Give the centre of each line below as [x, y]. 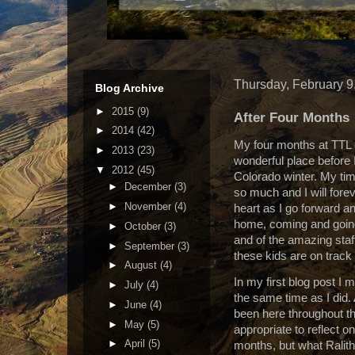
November [149, 206]
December [149, 187]
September [151, 246]
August [142, 265]
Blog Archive [130, 88]
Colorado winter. [275, 177]
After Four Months [292, 117]
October [144, 226]
